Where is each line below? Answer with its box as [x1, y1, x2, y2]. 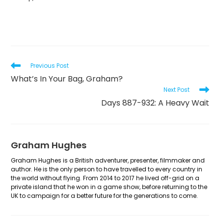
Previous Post [30, 61, 69, 70]
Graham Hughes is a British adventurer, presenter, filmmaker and [11, 156, 205, 165]
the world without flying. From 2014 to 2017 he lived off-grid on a [11, 173, 200, 182]
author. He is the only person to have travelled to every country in [11, 165, 203, 173]
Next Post [163, 85, 190, 94]
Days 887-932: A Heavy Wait [101, 97, 209, 109]
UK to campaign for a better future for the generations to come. [11, 191, 198, 200]
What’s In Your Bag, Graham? [11, 73, 123, 84]
